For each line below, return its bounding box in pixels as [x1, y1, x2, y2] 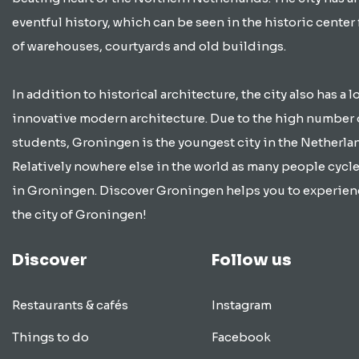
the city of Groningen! [12, 206, 147, 222]
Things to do [12, 329, 89, 345]
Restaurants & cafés [12, 296, 128, 313]
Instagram [211, 296, 272, 313]
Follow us [211, 249, 292, 270]
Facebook [211, 329, 271, 345]
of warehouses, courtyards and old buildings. [12, 38, 286, 54]
